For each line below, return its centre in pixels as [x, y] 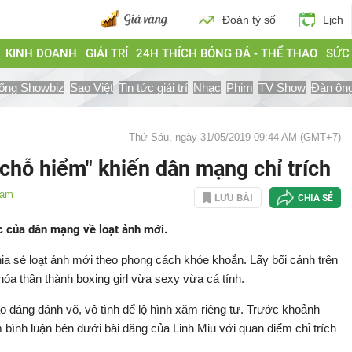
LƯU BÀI [234, 198]
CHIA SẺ [315, 198]
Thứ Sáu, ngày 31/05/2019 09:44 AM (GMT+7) [235, 137]
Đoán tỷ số [249, 20]
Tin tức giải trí [153, 87]
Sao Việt [92, 87]
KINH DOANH [41, 53]
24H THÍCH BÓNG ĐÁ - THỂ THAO [227, 53]
